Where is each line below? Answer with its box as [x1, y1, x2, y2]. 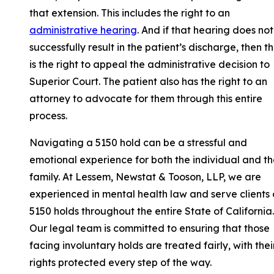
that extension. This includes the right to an [29, 7, 230, 20]
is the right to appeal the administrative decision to [29, 58, 270, 71]
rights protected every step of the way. [29, 256, 212, 269]
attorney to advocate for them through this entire [29, 92, 262, 105]
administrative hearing [29, 24, 137, 37]
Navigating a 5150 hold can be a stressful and [29, 136, 247, 149]
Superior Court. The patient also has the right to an [29, 75, 267, 88]
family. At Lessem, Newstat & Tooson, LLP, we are [29, 171, 261, 183]
